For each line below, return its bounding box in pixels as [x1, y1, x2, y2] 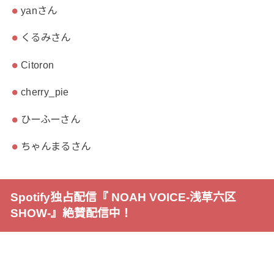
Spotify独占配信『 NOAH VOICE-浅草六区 [10, 191, 236, 204]
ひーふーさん [20, 113, 81, 125]
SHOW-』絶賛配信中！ [10, 207, 132, 220]
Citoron [20, 59, 54, 70]
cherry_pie [20, 86, 69, 98]
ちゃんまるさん [20, 141, 91, 152]
